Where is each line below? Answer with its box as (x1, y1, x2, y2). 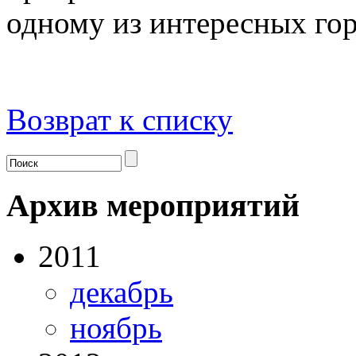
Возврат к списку (6, 102, 233, 137)
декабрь (70, 275, 173, 310)
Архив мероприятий (6, 187, 300, 223)
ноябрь (70, 311, 162, 346)
